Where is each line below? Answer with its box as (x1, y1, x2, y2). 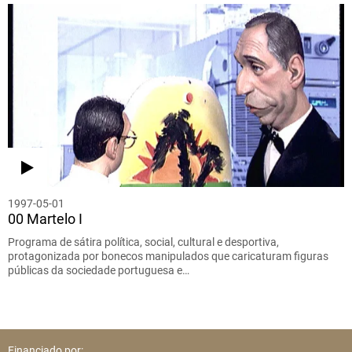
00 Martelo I (8, 211, 82, 228)
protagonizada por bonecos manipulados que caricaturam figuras (8, 250, 328, 263)
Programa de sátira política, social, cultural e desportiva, (8, 236, 279, 249)
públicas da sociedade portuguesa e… (8, 264, 189, 277)
